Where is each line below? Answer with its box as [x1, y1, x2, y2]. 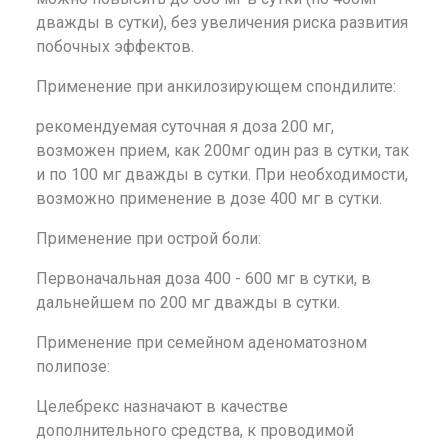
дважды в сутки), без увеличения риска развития [36, 13, 408, 32]
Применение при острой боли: [36, 229, 261, 248]
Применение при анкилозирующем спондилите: [36, 77, 396, 96]
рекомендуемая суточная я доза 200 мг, [36, 117, 334, 136]
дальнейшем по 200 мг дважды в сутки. [36, 293, 340, 312]
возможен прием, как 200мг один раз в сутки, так [36, 141, 409, 160]
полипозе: [36, 357, 110, 376]
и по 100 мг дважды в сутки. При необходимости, [36, 165, 408, 184]
